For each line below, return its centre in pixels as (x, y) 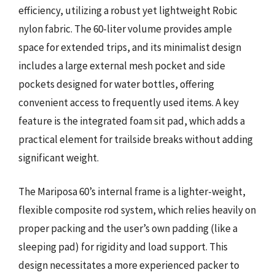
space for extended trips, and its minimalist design (130, 47)
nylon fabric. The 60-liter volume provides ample (125, 29)
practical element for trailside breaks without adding (136, 139)
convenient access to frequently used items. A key (129, 102)
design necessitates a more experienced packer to (129, 265)
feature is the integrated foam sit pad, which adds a (132, 121)
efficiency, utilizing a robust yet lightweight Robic (128, 10)
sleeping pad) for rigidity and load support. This (123, 247)
